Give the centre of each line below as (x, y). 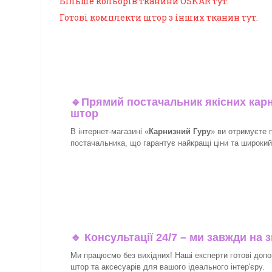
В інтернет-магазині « (110, 131)
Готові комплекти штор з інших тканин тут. (159, 18)
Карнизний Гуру (180, 131)
